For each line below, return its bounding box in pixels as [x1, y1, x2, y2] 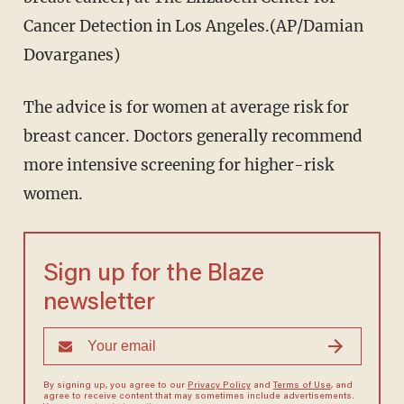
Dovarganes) [23, 44, 120, 65]
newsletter [42, 290, 155, 316]
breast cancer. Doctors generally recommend [23, 125, 363, 146]
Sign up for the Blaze [42, 262, 264, 287]
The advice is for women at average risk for [23, 96, 349, 117]
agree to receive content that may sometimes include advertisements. [42, 391, 354, 401]
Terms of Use [272, 381, 331, 390]
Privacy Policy [187, 381, 251, 390]
